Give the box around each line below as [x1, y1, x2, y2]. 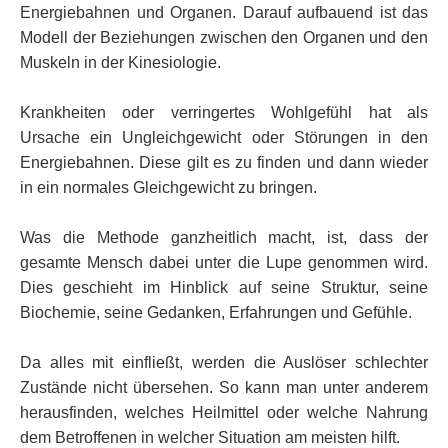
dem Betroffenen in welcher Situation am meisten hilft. [20, 428, 400, 446]
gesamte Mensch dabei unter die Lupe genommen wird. [20, 253, 428, 271]
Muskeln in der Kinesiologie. [20, 53, 221, 71]
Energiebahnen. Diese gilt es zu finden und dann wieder [20, 153, 428, 171]
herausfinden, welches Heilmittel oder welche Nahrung [20, 403, 428, 421]
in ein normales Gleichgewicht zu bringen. [20, 178, 317, 196]
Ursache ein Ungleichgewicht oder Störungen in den [20, 128, 428, 146]
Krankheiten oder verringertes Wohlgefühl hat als [20, 103, 428, 121]
